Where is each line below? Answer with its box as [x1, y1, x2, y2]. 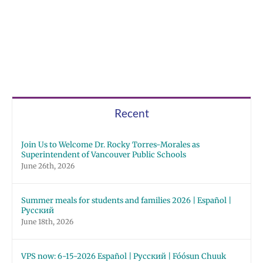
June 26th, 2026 [21, 161, 75, 170]
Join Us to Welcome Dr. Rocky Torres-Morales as [21, 139, 200, 150]
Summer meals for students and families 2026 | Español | [21, 195, 231, 205]
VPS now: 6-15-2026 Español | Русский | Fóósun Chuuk [21, 251, 226, 261]
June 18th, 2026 [21, 217, 73, 226]
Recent [114, 106, 149, 120]
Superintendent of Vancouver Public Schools [21, 149, 186, 160]
